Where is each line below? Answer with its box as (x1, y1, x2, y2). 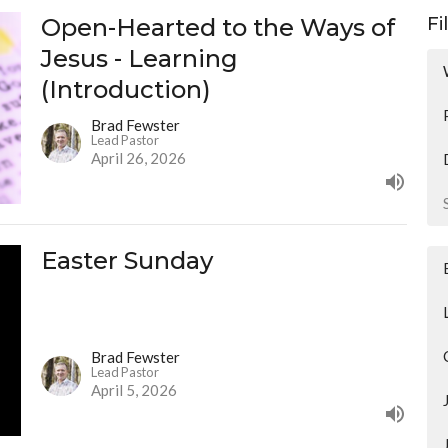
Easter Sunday (40, 245, 213, 275)
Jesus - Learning (40, 44, 238, 74)
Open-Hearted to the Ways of (40, 13, 395, 43)
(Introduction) (40, 75, 211, 105)
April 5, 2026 (90, 381, 177, 400)
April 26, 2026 (90, 148, 186, 167)
